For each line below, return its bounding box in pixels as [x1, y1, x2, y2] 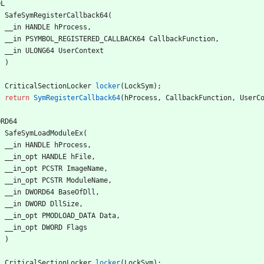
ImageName [67, 164, 104, 173]
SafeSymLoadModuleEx [5, 128, 83, 137]
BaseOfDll [58, 187, 95, 196]
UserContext [58, 46, 104, 55]
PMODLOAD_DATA [42, 211, 95, 220]
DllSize [50, 199, 79, 208]
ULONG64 [25, 46, 54, 55]
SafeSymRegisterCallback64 [5, 11, 108, 19]
